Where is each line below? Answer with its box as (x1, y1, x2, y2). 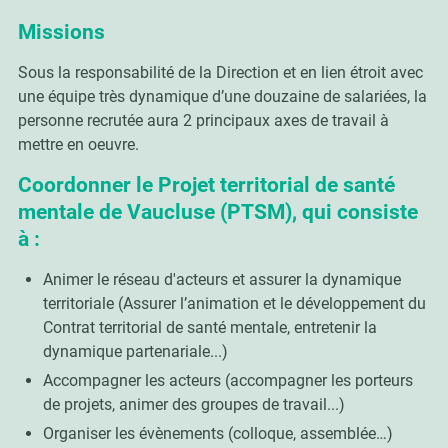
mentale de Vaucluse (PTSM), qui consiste (17, 199, 418, 224)
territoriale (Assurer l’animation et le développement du (42, 293, 426, 313)
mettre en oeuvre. (17, 134, 139, 154)
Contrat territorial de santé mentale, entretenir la (42, 317, 377, 337)
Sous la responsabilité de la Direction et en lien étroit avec (17, 62, 423, 82)
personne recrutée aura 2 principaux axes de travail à (17, 110, 389, 130)
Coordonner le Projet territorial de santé (17, 172, 395, 197)
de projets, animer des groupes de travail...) (42, 394, 345, 414)
